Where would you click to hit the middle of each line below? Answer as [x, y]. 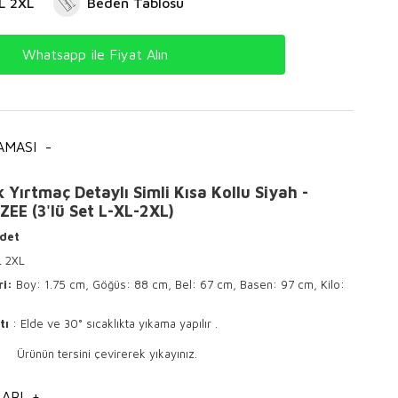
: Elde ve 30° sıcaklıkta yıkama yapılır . [113, 323]
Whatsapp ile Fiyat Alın [95, 54]
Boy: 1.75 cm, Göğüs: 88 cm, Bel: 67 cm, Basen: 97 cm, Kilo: [180, 284]
